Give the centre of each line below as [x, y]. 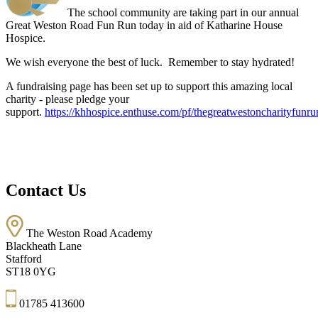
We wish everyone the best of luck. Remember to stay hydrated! [150, 62]
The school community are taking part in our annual [183, 12]
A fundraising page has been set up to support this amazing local [149, 86]
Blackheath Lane [44, 246]
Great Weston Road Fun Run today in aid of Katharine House [144, 25]
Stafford [24, 258]
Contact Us [46, 190]
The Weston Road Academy [89, 233]
